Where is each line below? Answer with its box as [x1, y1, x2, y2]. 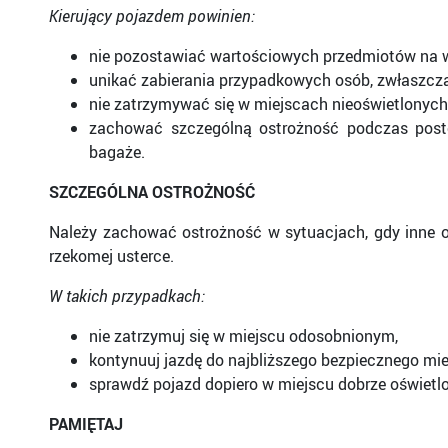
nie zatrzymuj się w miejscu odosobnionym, [89, 325, 398, 347]
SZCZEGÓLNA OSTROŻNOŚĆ [49, 181, 255, 203]
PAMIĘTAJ [49, 413, 123, 435]
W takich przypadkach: [49, 285, 205, 307]
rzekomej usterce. [49, 245, 174, 267]
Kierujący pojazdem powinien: [49, 5, 255, 27]
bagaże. [89, 141, 145, 163]
